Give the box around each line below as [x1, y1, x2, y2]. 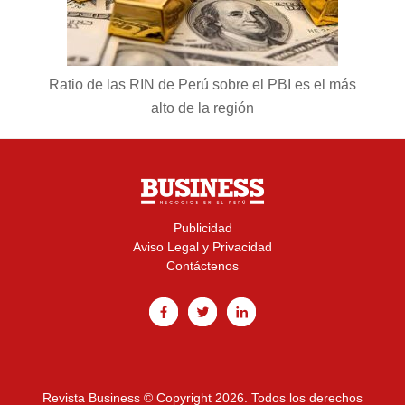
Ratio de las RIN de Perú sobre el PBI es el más [49, 76, 356, 92]
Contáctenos [166, 258, 239, 273]
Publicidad [173, 220, 232, 235]
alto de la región [151, 99, 254, 116]
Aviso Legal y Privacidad [133, 239, 272, 254]
